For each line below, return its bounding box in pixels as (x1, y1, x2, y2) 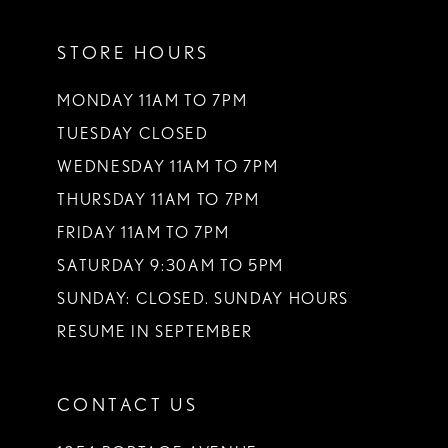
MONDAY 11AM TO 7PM (57, 91, 248, 111)
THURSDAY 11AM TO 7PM (57, 190, 260, 210)
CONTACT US (57, 393, 199, 415)
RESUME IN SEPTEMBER (57, 322, 253, 342)
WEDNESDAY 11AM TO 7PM (57, 157, 279, 177)
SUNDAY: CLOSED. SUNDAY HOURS (57, 289, 349, 309)
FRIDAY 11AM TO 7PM (57, 223, 230, 243)
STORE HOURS (57, 41, 210, 63)
